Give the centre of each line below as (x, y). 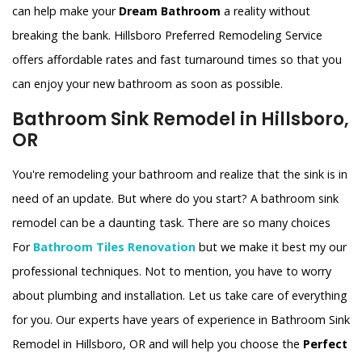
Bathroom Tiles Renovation (114, 247)
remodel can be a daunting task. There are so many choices (171, 223)
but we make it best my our (271, 247)
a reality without (265, 11)
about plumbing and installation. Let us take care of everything (180, 296)
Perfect (325, 344)
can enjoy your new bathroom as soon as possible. (149, 84)
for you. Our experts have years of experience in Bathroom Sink (181, 320)
